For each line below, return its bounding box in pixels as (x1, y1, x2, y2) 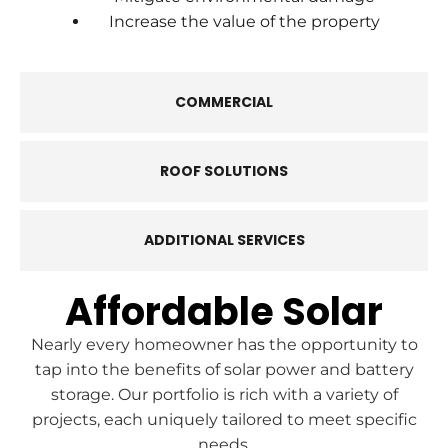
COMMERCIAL (175, 91, 273, 112)
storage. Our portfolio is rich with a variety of (50, 384, 398, 404)
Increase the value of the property (108, 11, 380, 31)
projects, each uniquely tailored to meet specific (31, 409, 417, 429)
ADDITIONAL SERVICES (143, 229, 305, 250)
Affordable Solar (65, 284, 383, 338)
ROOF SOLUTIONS (160, 160, 288, 181)
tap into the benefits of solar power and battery (34, 359, 414, 379)
